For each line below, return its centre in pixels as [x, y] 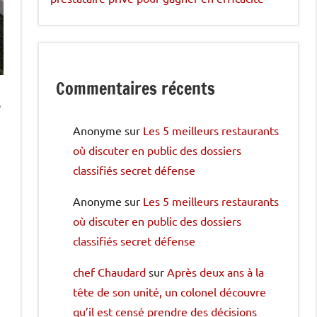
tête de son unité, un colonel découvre [169, 291]
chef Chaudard [109, 271]
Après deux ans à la [215, 271]
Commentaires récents [136, 88]
